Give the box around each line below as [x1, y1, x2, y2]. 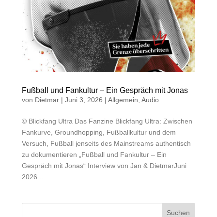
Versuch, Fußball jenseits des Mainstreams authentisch [21, 139, 191, 148]
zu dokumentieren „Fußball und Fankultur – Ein [21, 151, 167, 159]
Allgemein [108, 96, 138, 104]
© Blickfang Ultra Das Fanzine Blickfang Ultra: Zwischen [21, 117, 192, 125]
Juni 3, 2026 [64, 96, 103, 104]
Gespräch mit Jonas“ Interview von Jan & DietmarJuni [21, 162, 186, 170]
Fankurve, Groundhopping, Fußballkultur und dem [21, 128, 176, 137]
